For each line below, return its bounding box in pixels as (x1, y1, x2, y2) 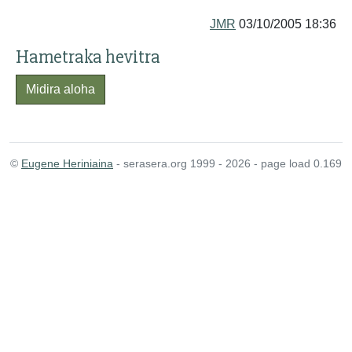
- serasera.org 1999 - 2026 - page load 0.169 (113, 157, 342, 170)
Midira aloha (26, 82, 95, 96)
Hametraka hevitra (16, 46, 160, 68)
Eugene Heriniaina (21, 157, 113, 170)
